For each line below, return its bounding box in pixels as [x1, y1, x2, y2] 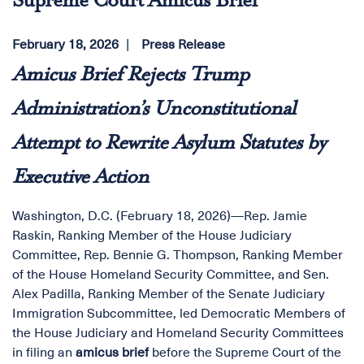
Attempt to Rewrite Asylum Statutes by [12, 132, 325, 155]
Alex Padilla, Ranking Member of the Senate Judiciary [12, 287, 325, 301]
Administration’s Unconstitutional [12, 98, 296, 121]
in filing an [12, 345, 76, 360]
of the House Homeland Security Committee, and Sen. [12, 267, 329, 282]
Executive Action [12, 167, 149, 189]
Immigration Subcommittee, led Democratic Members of [12, 306, 345, 321]
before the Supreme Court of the [149, 345, 341, 360]
